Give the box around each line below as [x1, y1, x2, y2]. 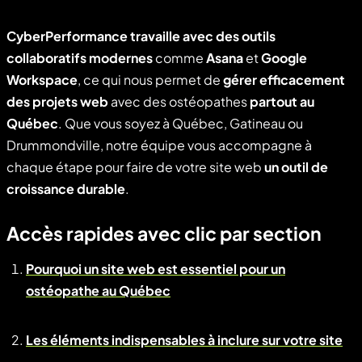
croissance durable [6, 180, 125, 198]
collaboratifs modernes [6, 49, 153, 67]
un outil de [264, 158, 328, 176]
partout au [250, 93, 314, 111]
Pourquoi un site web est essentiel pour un [26, 260, 285, 278]
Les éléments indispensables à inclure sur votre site [26, 330, 343, 348]
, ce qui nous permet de [78, 71, 223, 89]
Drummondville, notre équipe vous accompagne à [6, 137, 312, 154]
